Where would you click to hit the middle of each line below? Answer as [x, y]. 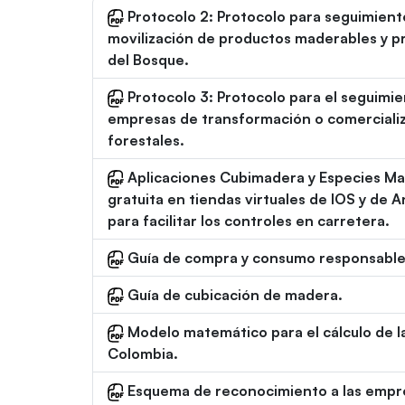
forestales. [146, 141]
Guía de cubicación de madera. [233, 295]
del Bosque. [148, 60]
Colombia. [143, 354]
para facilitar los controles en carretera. [249, 221]
